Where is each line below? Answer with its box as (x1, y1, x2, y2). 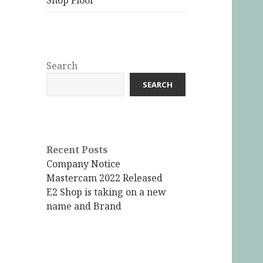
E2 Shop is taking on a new (46, 186, 167, 199)
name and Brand (46, 200, 122, 213)
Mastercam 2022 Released (46, 171, 163, 185)
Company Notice (46, 157, 121, 171)
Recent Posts (46, 143, 108, 157)
